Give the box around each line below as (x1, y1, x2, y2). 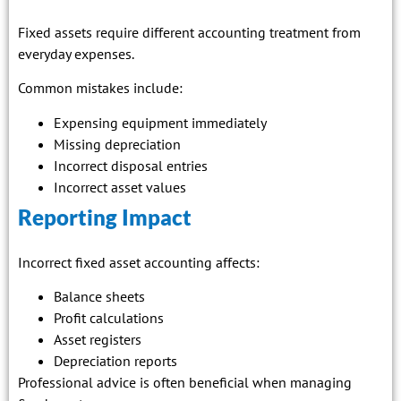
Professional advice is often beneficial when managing (18, 373, 352, 392)
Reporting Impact (18, 203, 192, 230)
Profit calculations (54, 309, 164, 328)
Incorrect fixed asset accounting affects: (18, 252, 260, 271)
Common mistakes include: (18, 79, 183, 98)
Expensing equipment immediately (54, 113, 267, 132)
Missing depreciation (54, 134, 181, 153)
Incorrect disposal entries (54, 156, 208, 175)
